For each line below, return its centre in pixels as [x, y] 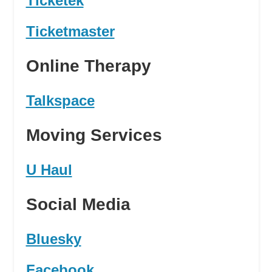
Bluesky [53, 239]
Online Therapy [88, 66]
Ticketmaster [70, 32]
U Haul [49, 170]
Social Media [78, 205]
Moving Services [94, 135]
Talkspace [60, 101]
